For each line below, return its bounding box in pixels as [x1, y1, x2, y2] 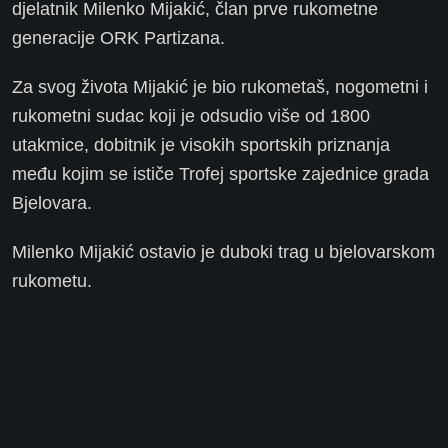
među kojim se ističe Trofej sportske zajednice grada [12, 164, 429, 185]
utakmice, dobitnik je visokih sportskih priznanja [12, 135, 390, 156]
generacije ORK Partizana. [12, 28, 225, 49]
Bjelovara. [12, 193, 92, 214]
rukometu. [12, 271, 92, 292]
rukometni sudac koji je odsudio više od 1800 [12, 106, 370, 127]
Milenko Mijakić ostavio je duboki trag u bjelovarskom [12, 242, 435, 263]
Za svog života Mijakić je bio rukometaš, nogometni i [12, 77, 428, 98]
